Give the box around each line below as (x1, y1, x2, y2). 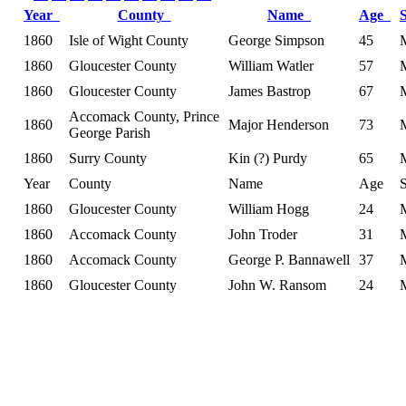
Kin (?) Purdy (228, 150, 307, 166)
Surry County (69, 150, 147, 166)
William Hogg (228, 200, 309, 217)
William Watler (228, 57, 314, 73)
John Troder (228, 226, 297, 242)
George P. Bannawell (228, 251, 350, 267)
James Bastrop (228, 82, 311, 99)
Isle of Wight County (69, 32, 188, 48)
